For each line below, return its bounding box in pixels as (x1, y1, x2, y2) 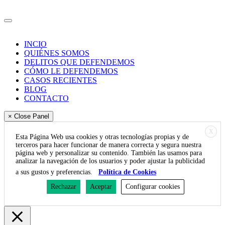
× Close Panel (8, 112, 49, 120)
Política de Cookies (98, 168, 156, 176)
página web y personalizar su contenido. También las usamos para (16, 149, 202, 157)
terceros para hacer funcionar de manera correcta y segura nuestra (16, 141, 201, 149)
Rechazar (50, 182, 76, 190)
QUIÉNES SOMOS (24, 48, 89, 57)
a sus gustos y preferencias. (16, 168, 94, 176)
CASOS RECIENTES (24, 75, 97, 84)
